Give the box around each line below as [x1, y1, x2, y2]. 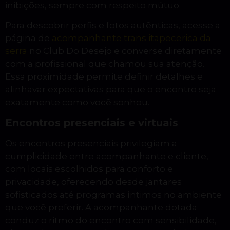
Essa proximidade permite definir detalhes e [5, 71, 203, 82]
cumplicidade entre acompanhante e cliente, [5, 150, 208, 161]
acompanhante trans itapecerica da [52, 33, 211, 44]
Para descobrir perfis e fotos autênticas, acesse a [5, 20, 220, 31]
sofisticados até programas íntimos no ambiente [5, 189, 222, 200]
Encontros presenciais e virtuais [5, 116, 178, 129]
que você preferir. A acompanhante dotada [5, 202, 197, 213]
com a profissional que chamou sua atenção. [5, 59, 204, 69]
